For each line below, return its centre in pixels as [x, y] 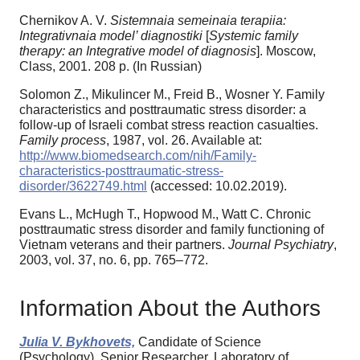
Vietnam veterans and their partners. [124, 244]
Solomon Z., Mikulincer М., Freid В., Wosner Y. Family [172, 94]
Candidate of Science [198, 342]
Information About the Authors [170, 309]
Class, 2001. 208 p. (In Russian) [110, 66]
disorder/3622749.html [83, 186]
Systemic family [254, 35]
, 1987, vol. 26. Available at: [184, 140]
